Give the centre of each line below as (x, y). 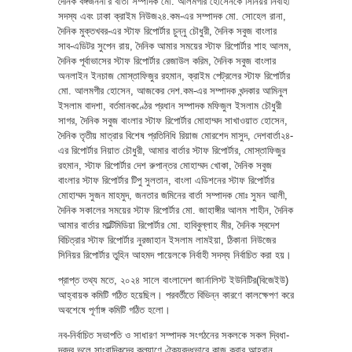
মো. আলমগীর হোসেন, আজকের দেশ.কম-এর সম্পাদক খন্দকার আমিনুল (173, 90)
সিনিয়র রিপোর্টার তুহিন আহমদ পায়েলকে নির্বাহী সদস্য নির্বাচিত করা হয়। (175, 255)
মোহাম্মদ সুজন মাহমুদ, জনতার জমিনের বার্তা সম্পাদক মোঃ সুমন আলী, (173, 195)
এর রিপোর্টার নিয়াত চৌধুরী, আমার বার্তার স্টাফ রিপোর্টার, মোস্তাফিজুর (172, 150)
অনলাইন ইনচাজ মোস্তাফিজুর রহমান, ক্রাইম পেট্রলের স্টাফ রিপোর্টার (174, 75)
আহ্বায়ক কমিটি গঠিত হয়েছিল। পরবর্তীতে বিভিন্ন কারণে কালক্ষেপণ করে (176, 295)
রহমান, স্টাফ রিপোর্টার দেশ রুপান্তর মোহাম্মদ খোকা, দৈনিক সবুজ (165, 165)
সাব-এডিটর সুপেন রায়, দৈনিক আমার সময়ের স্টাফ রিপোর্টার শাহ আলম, (175, 46)
